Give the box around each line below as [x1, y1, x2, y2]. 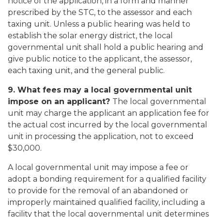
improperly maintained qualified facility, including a [8, 198, 205, 207]
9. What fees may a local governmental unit [8, 85, 192, 94]
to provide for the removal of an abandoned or [8, 186, 188, 195]
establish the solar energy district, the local [8, 31, 173, 40]
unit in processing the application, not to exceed [8, 132, 194, 141]
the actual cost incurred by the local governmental [8, 120, 207, 129]
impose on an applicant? [8, 97, 112, 106]
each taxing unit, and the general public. [8, 66, 165, 75]
